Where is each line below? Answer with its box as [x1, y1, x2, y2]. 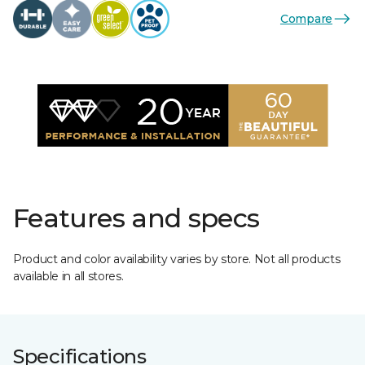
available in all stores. [13, 269, 124, 284]
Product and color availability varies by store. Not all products [13, 252, 341, 266]
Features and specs [13, 202, 260, 234]
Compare [279, 11, 332, 26]
